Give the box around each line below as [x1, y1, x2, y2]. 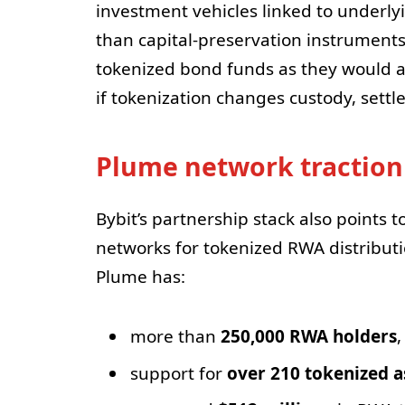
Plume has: [95, 265, 185, 289]
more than [129, 325, 221, 349]
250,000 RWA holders [220, 325, 397, 349]
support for [129, 361, 227, 385]
